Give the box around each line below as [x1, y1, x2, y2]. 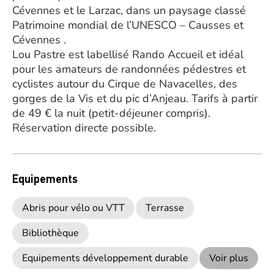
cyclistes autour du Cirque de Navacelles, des [12, 76, 237, 91]
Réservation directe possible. [12, 120, 156, 135]
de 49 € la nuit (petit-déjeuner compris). [12, 106, 210, 120]
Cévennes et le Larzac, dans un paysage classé [12, 3, 246, 18]
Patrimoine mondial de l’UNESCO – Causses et [12, 18, 243, 32]
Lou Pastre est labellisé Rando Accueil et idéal [12, 47, 243, 62]
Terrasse [146, 201, 184, 215]
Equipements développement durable [22, 251, 188, 265]
